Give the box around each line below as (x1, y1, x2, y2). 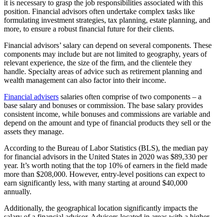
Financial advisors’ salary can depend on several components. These (4, 41, 212, 50)
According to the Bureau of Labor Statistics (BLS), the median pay (4, 144, 208, 153)
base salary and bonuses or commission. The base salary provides (4, 101, 203, 110)
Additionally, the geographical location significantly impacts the (4, 204, 198, 213)
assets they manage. (4, 127, 64, 136)
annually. (4, 187, 31, 196)
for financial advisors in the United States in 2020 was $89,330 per (4, 153, 207, 161)
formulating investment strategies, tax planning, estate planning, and (4, 16, 210, 25)
